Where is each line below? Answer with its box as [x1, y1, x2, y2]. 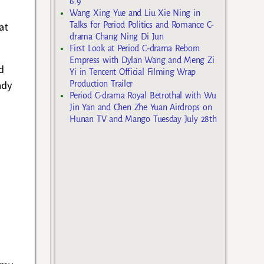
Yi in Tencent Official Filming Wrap [70, 67, 196, 77]
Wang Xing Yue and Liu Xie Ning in [70, 8, 200, 18]
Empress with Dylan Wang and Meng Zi [70, 55, 214, 65]
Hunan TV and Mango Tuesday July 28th [70, 114, 217, 124]
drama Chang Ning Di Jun [70, 31, 164, 41]
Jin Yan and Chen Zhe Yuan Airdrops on [70, 102, 212, 112]
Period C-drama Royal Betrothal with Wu [70, 90, 216, 100]
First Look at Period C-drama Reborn [70, 43, 200, 53]
